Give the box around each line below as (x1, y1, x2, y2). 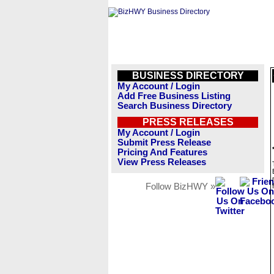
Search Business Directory (117, 101, 232, 111)
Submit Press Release (117, 138, 211, 147)
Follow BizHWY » (146, 182, 215, 191)
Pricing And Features (117, 147, 207, 157)
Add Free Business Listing (117, 91, 231, 101)
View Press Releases (117, 157, 206, 167)
